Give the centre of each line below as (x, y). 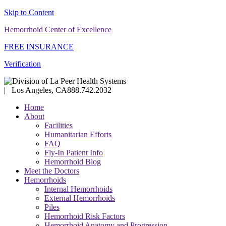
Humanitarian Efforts (78, 134)
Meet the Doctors (52, 171)
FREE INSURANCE (39, 47)
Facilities (59, 125)
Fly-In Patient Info (74, 153)
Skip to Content (29, 12)
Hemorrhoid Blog (73, 162)
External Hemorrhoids (80, 198)
